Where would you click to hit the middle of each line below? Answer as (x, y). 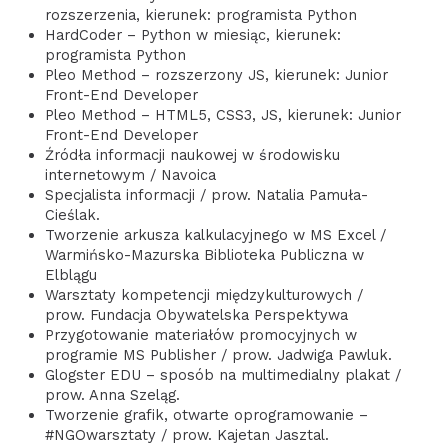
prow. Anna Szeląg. (112, 394)
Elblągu (70, 274)
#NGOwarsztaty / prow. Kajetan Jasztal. (186, 434)
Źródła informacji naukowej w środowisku (192, 154)
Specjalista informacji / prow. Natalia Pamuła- (206, 194)
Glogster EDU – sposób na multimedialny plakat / (222, 374)
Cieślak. (72, 214)
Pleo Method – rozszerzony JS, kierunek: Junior (216, 74)
